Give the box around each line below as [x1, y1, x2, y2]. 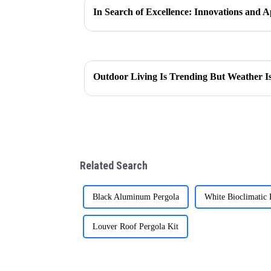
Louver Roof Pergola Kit [93, 221, 178, 231]
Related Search [80, 159, 148, 172]
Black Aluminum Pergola [93, 192, 179, 201]
